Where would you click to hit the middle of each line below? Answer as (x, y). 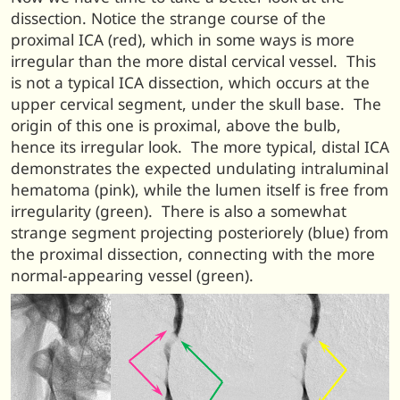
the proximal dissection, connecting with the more (193, 254)
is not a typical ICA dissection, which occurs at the (190, 82)
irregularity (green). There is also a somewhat (179, 211)
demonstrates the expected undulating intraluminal (200, 168)
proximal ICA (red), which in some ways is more (183, 39)
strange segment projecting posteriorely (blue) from (200, 232)
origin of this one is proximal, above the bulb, (176, 125)
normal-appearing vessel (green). (132, 275)
